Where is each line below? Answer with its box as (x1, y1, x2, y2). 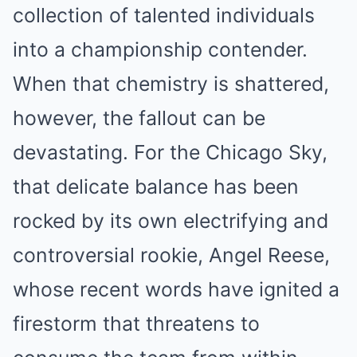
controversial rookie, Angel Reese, (13, 243, 330, 267)
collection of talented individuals (13, 3, 315, 27)
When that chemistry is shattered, (13, 72, 329, 96)
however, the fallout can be (13, 106, 265, 130)
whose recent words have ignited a (13, 277, 339, 301)
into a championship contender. (13, 37, 308, 61)
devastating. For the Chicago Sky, (13, 140, 328, 164)
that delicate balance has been (13, 175, 299, 198)
